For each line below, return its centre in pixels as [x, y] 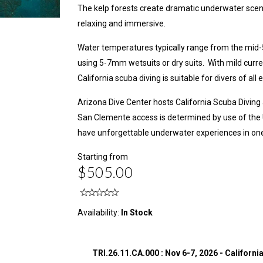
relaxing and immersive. [122, 23]
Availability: [100, 212]
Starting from [103, 156]
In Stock [137, 212]
